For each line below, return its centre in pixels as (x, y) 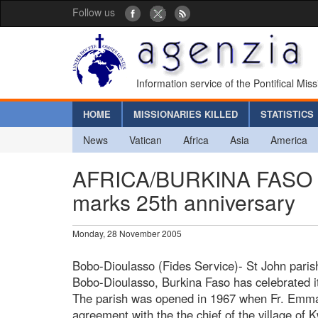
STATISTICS (287, 114)
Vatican (146, 139)
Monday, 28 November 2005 (127, 233)
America (289, 139)
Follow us (94, 12)
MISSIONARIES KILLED (186, 114)
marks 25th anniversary (184, 202)
